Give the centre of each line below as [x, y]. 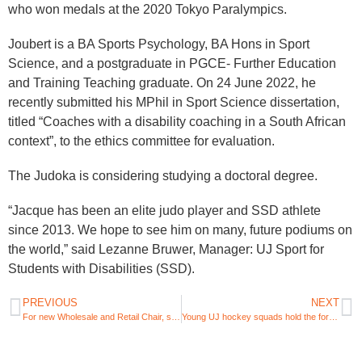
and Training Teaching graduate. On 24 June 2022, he [162, 83]
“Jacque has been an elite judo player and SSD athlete [164, 211]
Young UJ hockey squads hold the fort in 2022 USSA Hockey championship [333, 316]
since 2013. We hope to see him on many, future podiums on [180, 230]
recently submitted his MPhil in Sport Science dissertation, [174, 103]
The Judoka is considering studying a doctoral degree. [163, 176]
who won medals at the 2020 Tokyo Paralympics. [147, 9]
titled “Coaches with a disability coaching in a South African [177, 122]
